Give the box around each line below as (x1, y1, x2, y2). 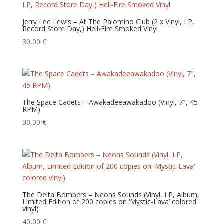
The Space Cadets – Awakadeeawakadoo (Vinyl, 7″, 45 (22, 97, 198, 107)
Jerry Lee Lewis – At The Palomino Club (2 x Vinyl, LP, (22, 17, 194, 27)
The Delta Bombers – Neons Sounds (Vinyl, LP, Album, (22, 189, 199, 199)
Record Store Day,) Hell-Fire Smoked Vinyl (22, 24, 158, 34)
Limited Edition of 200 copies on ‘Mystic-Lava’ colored (22, 196, 196, 206)
